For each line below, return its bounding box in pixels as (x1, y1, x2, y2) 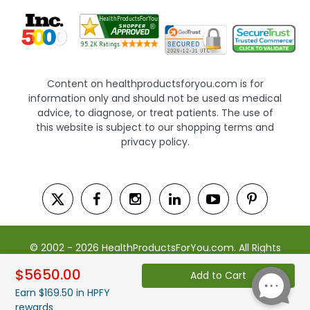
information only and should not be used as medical (28, 91, 282, 105)
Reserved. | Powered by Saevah (80, 255, 230, 269)
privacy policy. (120, 134, 190, 149)
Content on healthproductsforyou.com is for (46, 76, 264, 91)
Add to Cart (190, 268, 247, 282)
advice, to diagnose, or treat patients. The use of (37, 105, 273, 120)
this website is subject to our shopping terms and (36, 120, 274, 134)
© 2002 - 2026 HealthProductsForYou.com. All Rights (29, 240, 281, 255)
